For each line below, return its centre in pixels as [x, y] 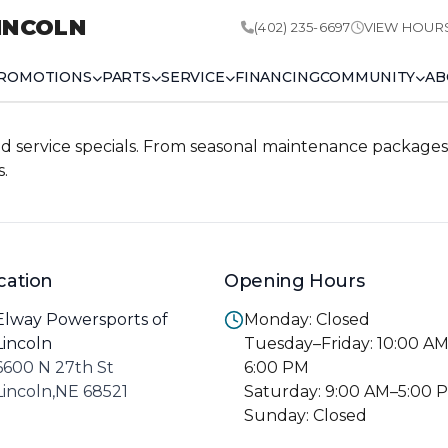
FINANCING [277, 77]
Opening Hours [294, 281]
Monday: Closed [307, 319]
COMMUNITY [367, 77]
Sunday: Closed [305, 415]
